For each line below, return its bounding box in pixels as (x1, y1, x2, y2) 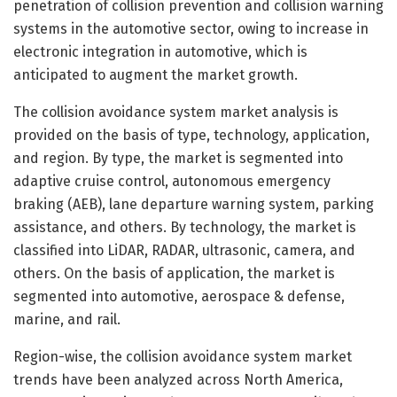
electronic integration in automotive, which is (13, 43, 307, 60)
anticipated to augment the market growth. (13, 66, 298, 83)
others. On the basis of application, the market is (13, 264, 335, 282)
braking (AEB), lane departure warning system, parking (13, 195, 374, 213)
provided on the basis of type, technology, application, (13, 126, 370, 144)
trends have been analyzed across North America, (13, 370, 343, 388)
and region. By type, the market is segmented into (13, 149, 343, 167)
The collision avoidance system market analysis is (13, 103, 339, 121)
